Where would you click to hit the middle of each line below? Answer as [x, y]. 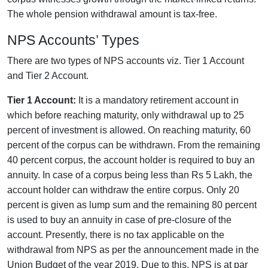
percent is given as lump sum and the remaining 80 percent [132, 205]
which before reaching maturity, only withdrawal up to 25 [126, 115]
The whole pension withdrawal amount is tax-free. [112, 14]
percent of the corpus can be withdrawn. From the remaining [134, 145]
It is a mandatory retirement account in [157, 100]
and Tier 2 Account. [48, 75]
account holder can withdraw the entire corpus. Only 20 [123, 190]
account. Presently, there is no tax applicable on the [116, 234]
